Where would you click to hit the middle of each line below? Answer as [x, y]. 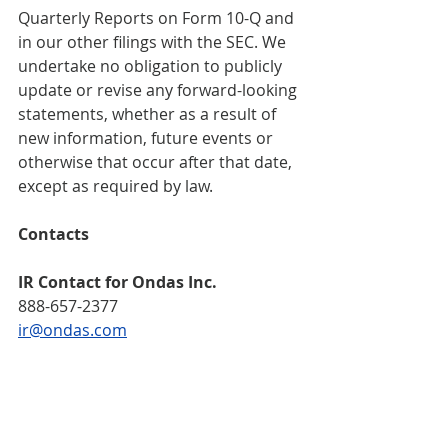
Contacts [62, 233]
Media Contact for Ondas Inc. [137, 377]
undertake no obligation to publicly [152, 65]
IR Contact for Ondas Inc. [122, 281]
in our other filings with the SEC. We [154, 41]
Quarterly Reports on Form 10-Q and [158, 17]
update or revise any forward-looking [159, 89]
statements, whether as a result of [149, 113]
